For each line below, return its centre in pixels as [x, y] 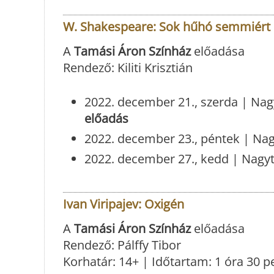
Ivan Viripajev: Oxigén [124, 204]
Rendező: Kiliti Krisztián [128, 68]
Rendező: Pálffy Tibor [122, 245]
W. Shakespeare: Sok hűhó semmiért [167, 27]
